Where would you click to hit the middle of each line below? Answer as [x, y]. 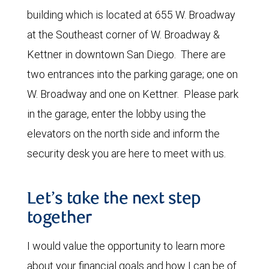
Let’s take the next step [114, 200]
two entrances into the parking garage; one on [132, 74]
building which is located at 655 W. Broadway [131, 14]
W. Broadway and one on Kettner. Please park [133, 94]
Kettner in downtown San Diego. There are [126, 54]
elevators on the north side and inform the [123, 133]
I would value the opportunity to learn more [126, 246]
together [59, 219]
